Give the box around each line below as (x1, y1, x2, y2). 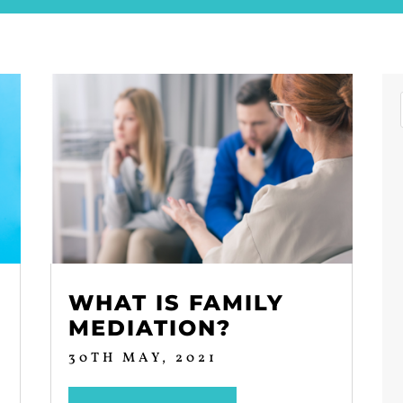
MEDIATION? (67, 314, 231, 341)
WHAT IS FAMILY (67, 289, 284, 316)
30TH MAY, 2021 (67, 348, 218, 368)
